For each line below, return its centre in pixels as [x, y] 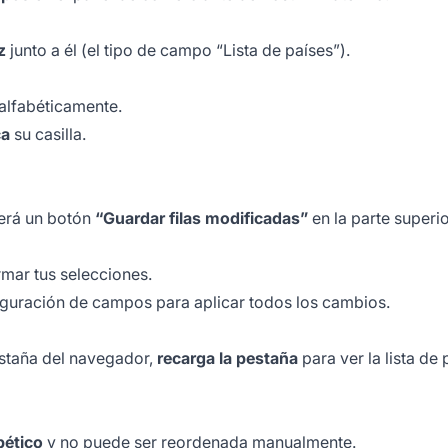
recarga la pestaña [227, 358]
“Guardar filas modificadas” [201, 218]
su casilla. [48, 134]
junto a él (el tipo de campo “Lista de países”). [178, 50]
